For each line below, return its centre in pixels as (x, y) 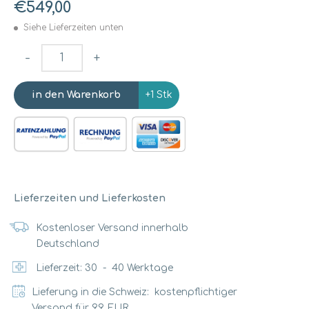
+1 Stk (159, 94)
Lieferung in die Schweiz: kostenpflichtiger (135, 292)
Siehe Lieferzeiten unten (73, 27)
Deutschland (67, 244)
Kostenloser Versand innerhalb (112, 228)
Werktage (150, 268)
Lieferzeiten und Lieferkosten (90, 199)
